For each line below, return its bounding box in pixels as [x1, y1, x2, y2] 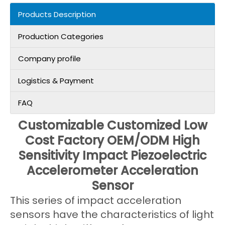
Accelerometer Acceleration [27, 162, 198, 179]
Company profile [18, 53, 81, 64]
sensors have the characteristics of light [10, 207, 214, 221]
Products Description [18, 9, 96, 20]
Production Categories [18, 31, 103, 42]
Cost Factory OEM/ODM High [25, 132, 200, 149]
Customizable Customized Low [18, 117, 207, 134]
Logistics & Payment [18, 75, 94, 86]
